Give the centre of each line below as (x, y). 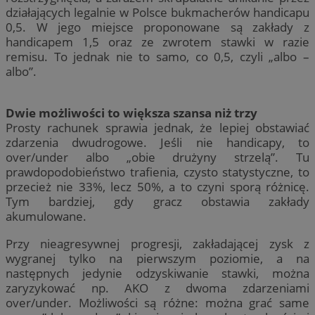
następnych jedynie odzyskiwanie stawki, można (157, 273)
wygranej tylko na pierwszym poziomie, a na (157, 258)
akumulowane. (46, 217)
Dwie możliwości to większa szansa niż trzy (131, 113)
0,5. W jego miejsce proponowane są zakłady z (157, 27)
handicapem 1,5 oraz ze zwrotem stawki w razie (157, 42)
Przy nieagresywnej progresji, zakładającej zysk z (157, 243)
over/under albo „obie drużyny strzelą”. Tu (157, 157)
